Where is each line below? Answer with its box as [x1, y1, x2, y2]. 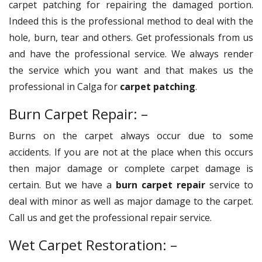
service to [205, 178, 253, 191]
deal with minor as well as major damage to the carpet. [9, 194, 253, 208]
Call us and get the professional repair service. [9, 211, 214, 224]
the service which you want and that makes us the [9, 63, 253, 77]
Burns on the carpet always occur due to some [9, 129, 253, 142]
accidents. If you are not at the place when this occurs [9, 145, 253, 158]
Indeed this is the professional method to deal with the [9, 14, 253, 27]
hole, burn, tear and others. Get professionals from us [9, 30, 253, 44]
